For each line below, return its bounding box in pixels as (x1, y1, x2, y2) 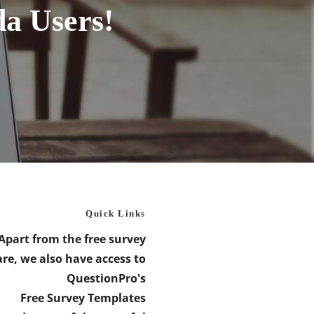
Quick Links (86, 208, 146, 219)
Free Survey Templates (20, 290, 146, 306)
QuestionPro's (66, 271, 146, 287)
